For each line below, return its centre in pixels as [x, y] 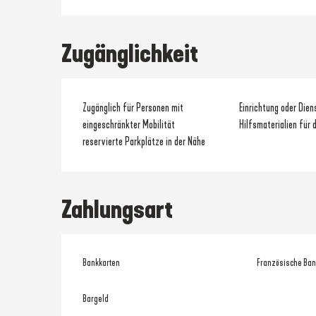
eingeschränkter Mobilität [129, 124]
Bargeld [96, 298]
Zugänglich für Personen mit [133, 107]
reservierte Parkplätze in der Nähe [144, 141]
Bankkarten [102, 262]
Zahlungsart [117, 209]
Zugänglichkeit [130, 53]
